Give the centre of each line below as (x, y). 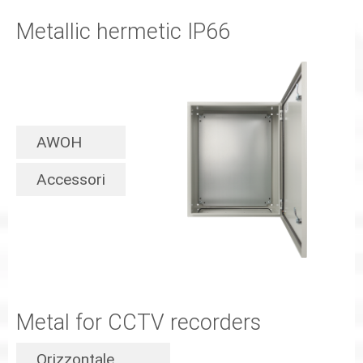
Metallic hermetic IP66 (123, 32)
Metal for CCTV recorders (139, 322)
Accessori (71, 179)
